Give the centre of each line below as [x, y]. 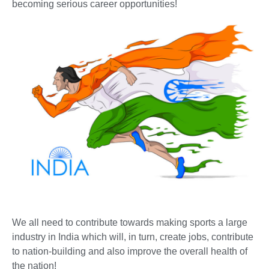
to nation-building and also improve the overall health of [130, 251]
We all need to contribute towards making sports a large [130, 222]
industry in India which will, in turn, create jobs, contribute [133, 237]
